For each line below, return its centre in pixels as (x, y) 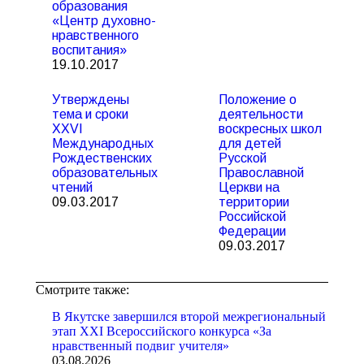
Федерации (252, 231)
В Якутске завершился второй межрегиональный (189, 316)
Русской (243, 158)
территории (254, 202)
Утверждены (91, 100)
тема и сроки (90, 114)
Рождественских (102, 158)
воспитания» (89, 50)
